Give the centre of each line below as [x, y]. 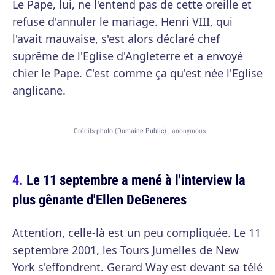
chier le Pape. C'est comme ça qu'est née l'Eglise [137, 73]
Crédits [85, 131]
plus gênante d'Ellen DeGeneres [99, 199]
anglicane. [39, 91]
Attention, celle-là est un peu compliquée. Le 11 [137, 233]
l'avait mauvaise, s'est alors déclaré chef [116, 39]
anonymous [190, 131]
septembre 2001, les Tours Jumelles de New [126, 250]
